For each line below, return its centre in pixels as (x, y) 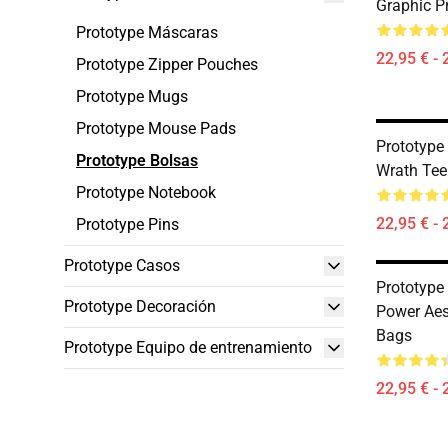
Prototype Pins (127, 224)
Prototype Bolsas (137, 160)
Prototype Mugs (132, 96)
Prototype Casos (122, 265)
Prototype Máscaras (147, 32)
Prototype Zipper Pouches (167, 64)
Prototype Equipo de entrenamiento (188, 347)
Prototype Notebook (146, 192)
